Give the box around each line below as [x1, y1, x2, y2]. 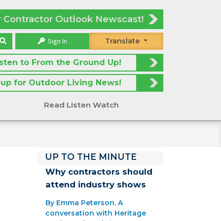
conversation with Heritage [45, 209, 146, 218]
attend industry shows [45, 180, 146, 190]
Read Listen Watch [43, 100, 119, 110]
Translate [105, 37, 140, 46]
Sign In [46, 37, 67, 46]
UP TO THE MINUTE [45, 151, 137, 162]
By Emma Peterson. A [45, 198, 123, 208]
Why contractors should [45, 167, 152, 177]
